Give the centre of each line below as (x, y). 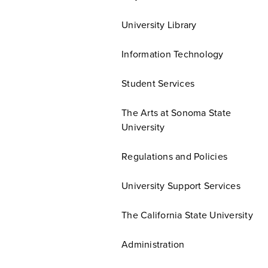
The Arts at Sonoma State (176, 113)
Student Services (158, 84)
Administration (153, 245)
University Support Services (181, 186)
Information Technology (173, 54)
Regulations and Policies (174, 157)
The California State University (187, 215)
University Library (159, 25)
